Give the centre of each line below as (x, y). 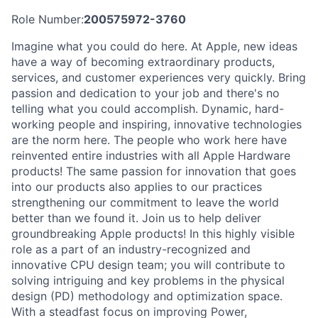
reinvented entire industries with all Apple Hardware (151, 155)
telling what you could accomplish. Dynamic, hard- (148, 108)
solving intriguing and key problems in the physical (148, 280)
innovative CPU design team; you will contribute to (148, 264)
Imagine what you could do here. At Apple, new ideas (154, 46)
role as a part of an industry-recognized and (131, 249)
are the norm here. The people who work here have (149, 139)
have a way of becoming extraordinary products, (143, 61)
